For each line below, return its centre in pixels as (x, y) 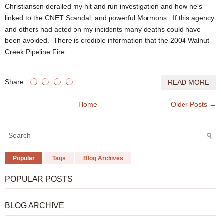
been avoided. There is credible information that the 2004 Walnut (107, 41)
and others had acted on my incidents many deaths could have (103, 29)
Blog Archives (103, 159)
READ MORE (188, 83)
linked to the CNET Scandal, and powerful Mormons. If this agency (110, 18)
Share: (16, 82)
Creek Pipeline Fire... (38, 52)
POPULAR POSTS (39, 179)
